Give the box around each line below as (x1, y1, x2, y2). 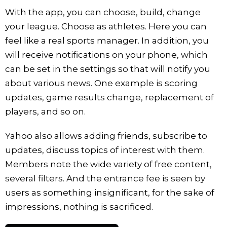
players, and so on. (5, 106, 86, 117)
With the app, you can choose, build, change (5, 7, 201, 17)
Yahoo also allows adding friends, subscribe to (5, 130, 207, 141)
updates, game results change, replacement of (5, 92, 214, 102)
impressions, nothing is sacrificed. (5, 201, 153, 212)
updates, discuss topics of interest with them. (5, 144, 205, 155)
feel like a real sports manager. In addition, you (5, 35, 209, 46)
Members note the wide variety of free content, (5, 159, 212, 169)
